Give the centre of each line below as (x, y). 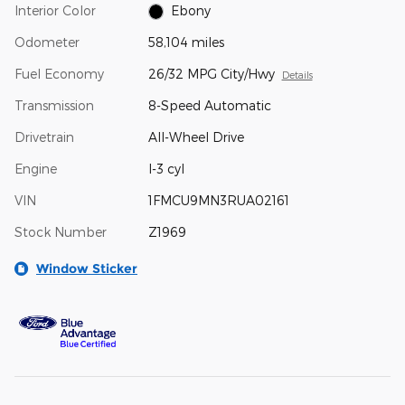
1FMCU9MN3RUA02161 (218, 200)
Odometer (47, 42)
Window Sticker (87, 268)
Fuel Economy (59, 73)
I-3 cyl (166, 168)
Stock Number (61, 231)
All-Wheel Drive (196, 137)
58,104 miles (186, 42)
